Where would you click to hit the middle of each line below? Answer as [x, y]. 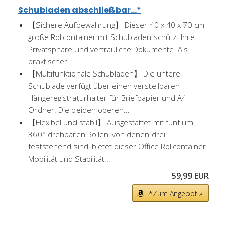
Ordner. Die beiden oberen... [79, 110]
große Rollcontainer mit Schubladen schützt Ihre [111, 37]
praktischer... [51, 61]
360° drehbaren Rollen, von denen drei [97, 134]
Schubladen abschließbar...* [80, 10]
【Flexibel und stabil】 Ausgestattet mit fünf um [111, 122]
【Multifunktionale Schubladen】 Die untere [104, 73]
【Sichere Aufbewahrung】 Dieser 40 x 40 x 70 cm [116, 25]
